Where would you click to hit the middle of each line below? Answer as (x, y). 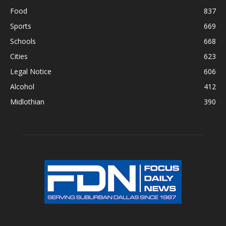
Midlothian (27, 102)
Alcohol (22, 87)
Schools (23, 41)
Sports (21, 26)
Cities (19, 56)
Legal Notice (31, 71)
